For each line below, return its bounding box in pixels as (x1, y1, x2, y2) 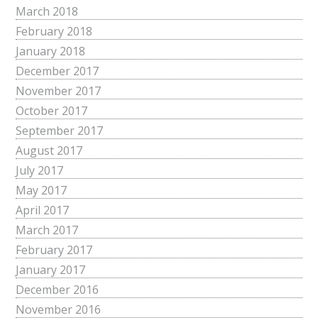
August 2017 (16, 143, 83, 159)
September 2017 (16, 123, 104, 139)
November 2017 (16, 83, 102, 99)
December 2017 (16, 63, 99, 79)
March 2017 (16, 222, 79, 238)
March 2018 (16, 4, 79, 20)
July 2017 (16, 163, 64, 179)
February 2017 (16, 242, 93, 258)
